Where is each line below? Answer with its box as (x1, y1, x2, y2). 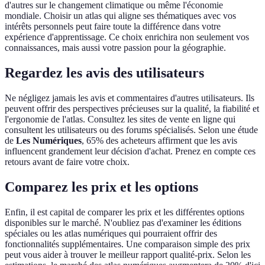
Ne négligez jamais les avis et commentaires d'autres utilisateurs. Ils (5, 93, 254, 104)
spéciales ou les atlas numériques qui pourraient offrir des (5, 228, 217, 238)
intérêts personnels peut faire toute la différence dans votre (5, 21, 221, 32)
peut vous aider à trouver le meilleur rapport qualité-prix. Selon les (5, 249, 251, 260)
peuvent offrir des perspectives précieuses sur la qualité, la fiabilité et (5, 104, 259, 114)
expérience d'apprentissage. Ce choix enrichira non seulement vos (5, 32, 249, 43)
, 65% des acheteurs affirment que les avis (82, 135, 237, 146)
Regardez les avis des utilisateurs (5, 65, 204, 81)
